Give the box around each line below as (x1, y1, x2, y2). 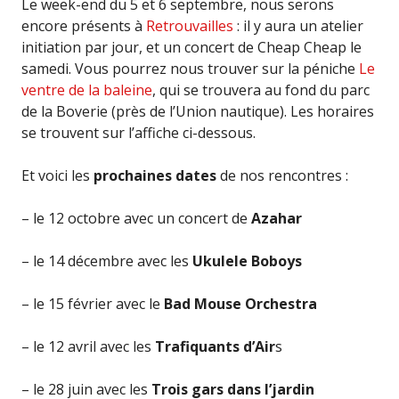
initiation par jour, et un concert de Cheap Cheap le (21, 37, 362, 57)
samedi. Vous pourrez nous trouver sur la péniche (21, 59, 359, 78)
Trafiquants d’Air (155, 337, 275, 356)
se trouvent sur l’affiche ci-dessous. (21, 123, 256, 142)
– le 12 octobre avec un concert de (21, 208, 251, 228)
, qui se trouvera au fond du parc (152, 80, 370, 100)
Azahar (251, 208, 302, 228)
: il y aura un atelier (233, 16, 363, 36)
